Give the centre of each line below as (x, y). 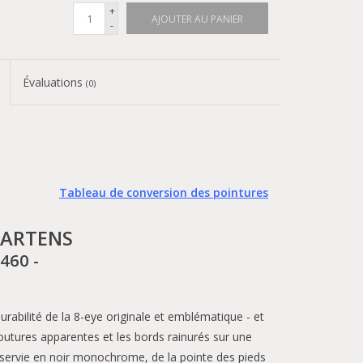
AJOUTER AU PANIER (197, 19)
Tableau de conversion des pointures (164, 192)
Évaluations (55, 82)
